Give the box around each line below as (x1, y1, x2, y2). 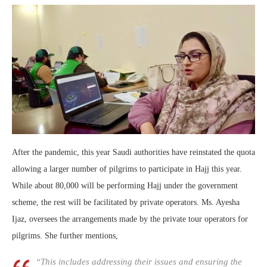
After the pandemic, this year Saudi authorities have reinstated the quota (12, 148, 255, 157)
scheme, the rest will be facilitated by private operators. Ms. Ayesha (12, 198, 240, 207)
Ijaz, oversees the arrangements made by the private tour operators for (12, 215, 248, 224)
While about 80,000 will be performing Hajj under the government (12, 181, 238, 191)
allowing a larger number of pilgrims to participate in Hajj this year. (12, 164, 242, 174)
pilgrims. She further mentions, (12, 231, 118, 241)
